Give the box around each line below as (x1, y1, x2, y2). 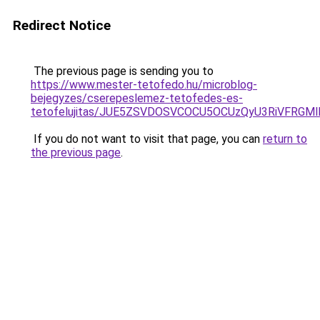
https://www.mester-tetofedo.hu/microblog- (31, 78, 257, 91)
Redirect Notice (13, 17, 111, 34)
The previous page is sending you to (31, 64, 214, 78)
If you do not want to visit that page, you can (31, 132, 263, 146)
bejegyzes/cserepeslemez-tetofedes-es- (31, 91, 243, 105)
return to (263, 132, 307, 146)
